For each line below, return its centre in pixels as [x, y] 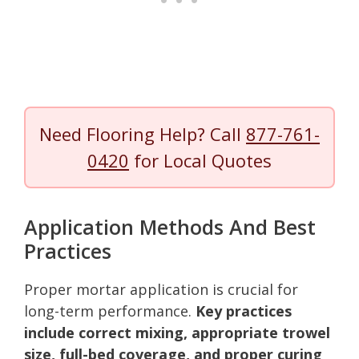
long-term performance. [110, 311]
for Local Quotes [200, 160]
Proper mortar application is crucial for [161, 289]
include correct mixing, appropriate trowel [177, 332]
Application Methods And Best [170, 226]
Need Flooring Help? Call [143, 133]
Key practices [244, 311]
